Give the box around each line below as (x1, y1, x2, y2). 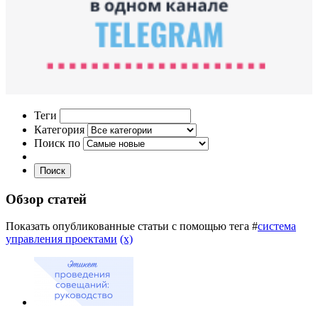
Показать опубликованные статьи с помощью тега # (6, 220, 258, 233)
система (258, 220, 296, 233)
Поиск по (34, 136, 80, 149)
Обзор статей (6, 191, 87, 207)
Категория (34, 123, 84, 136)
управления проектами (6, 233, 117, 246)
